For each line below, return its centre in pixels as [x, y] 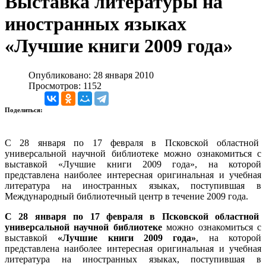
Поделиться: [25, 110]
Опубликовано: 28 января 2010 [91, 75]
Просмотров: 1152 [65, 85]
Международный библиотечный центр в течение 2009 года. [126, 196]
